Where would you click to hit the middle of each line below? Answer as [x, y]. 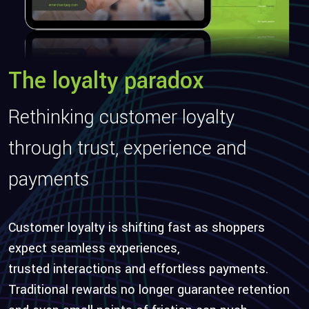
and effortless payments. [195, 269]
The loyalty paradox [106, 81]
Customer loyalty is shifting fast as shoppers [137, 228]
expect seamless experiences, [94, 248]
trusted [31, 269]
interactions [87, 269]
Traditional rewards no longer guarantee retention [149, 290]
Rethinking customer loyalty [121, 118]
